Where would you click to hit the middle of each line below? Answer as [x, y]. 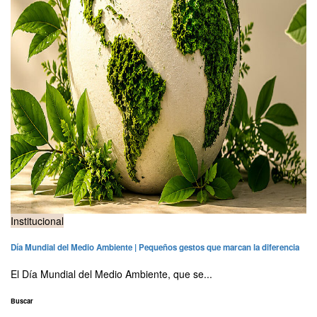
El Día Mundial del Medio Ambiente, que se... [111, 273]
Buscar [22, 300]
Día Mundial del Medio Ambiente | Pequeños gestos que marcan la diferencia [155, 247]
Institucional [37, 221]
